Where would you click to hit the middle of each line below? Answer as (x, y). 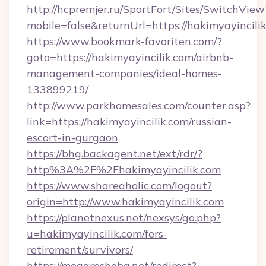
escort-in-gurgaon (72, 137)
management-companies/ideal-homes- (124, 73)
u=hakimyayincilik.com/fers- (97, 234)
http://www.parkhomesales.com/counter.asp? (139, 105)
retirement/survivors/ (80, 250)
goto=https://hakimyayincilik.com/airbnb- (130, 57)
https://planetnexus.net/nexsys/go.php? (124, 218)
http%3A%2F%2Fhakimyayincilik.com (124, 170)
